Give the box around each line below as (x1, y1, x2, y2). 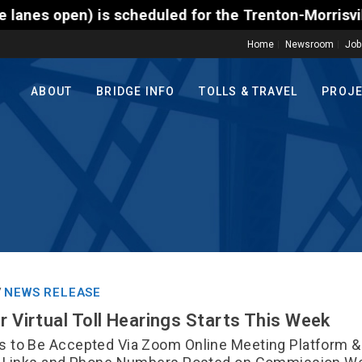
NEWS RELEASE (4, 285, 102, 300)
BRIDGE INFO (96, 85, 175, 99)
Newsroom (285, 39, 335, 50)
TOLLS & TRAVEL (199, 85, 298, 99)
